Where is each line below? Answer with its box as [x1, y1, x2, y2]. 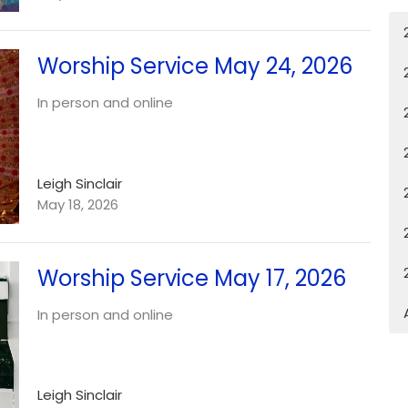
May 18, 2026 [36, 194, 118, 214]
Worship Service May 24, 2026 [36, 51, 352, 82]
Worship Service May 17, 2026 [36, 262, 346, 293]
